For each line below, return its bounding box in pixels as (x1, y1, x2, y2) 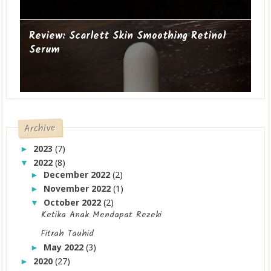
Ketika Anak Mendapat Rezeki (41, 208, 162, 222)
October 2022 (44, 196, 104, 208)
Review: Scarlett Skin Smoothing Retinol (29, 27, 226, 44)
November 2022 (44, 182, 114, 194)
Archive (24, 120, 56, 137)
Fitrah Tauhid (41, 227, 94, 241)
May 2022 (44, 241, 87, 253)
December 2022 (44, 168, 113, 180)
